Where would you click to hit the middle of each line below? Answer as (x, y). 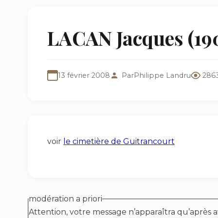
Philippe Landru (162, 75)
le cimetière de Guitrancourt (119, 141)
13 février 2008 (84, 75)
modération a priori (65, 199)
